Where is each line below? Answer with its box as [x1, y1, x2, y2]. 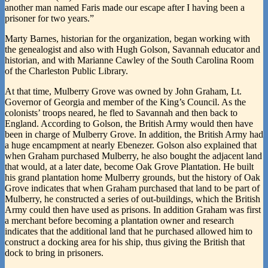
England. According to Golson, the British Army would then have [5, 118, 253, 129]
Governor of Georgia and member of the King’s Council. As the [5, 96, 246, 107]
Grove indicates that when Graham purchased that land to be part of [5, 182, 260, 193]
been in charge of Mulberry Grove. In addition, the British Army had [5, 129, 263, 139]
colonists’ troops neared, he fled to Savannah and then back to [5, 107, 237, 118]
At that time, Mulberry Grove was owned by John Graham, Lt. [5, 86, 242, 96]
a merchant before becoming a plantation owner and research [5, 215, 234, 226]
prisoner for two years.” [5, 13, 94, 23]
